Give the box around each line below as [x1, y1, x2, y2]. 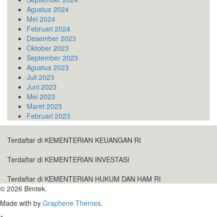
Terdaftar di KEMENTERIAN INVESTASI [7, 155, 129, 165]
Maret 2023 [27, 101, 62, 111]
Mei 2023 [27, 92, 55, 102]
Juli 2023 [27, 72, 54, 82]
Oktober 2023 [27, 43, 69, 53]
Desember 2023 [27, 33, 76, 44]
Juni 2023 [27, 82, 57, 92]
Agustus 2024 [27, 4, 69, 15]
